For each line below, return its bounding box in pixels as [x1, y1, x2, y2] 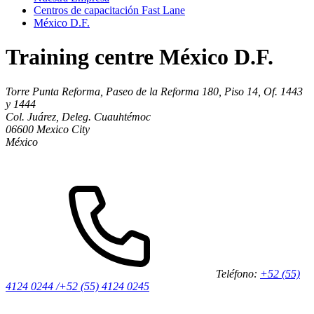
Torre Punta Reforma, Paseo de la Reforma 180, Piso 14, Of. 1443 [6, 85, 303, 97]
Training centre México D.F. [6, 44, 273, 70]
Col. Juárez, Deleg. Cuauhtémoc [6, 110, 151, 123]
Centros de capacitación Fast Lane [34, 4, 185, 16]
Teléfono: [216, 267, 260, 280]
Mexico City [36, 123, 90, 135]
